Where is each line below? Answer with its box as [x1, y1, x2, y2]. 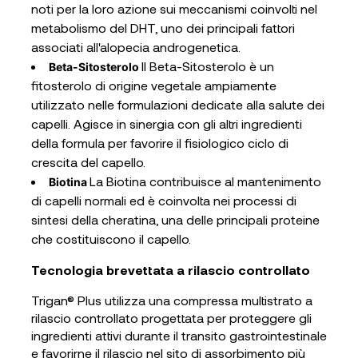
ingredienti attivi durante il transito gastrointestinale [30, 328, 327, 344]
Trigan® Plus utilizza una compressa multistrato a [30, 292, 312, 308]
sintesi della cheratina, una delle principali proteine [30, 212, 320, 228]
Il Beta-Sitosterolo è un [141, 58, 274, 74]
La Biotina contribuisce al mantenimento [89, 173, 321, 189]
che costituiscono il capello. [30, 231, 191, 247]
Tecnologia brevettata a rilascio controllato [30, 262, 310, 278]
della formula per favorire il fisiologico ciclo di [30, 135, 288, 151]
